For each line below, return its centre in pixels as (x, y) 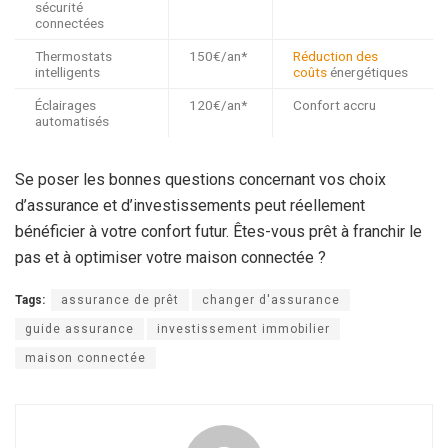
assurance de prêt (120, 300)
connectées (69, 23)
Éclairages (65, 105)
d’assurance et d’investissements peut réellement (190, 206)
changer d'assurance (271, 300)
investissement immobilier (243, 329)
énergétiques (367, 72)
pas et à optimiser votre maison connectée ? (170, 258)
